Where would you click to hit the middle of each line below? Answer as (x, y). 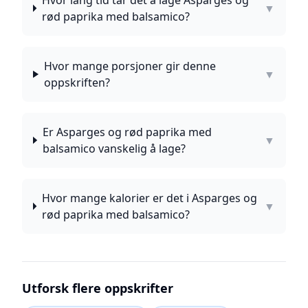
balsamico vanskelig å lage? (114, 148)
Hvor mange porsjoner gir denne (130, 66)
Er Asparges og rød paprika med (127, 132)
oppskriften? (77, 82)
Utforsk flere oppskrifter (98, 288)
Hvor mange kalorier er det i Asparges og (149, 198)
